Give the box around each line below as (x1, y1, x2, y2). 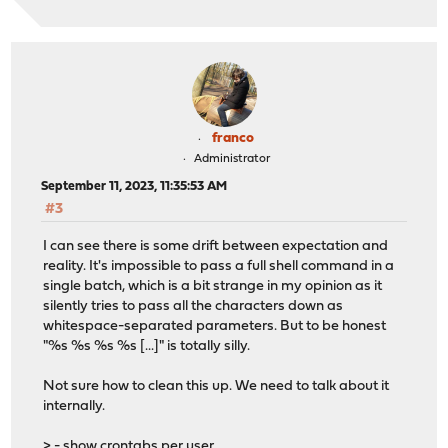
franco (212, 131, 254, 147)
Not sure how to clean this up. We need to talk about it (43, 378, 390, 394)
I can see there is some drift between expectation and (43, 238, 389, 254)
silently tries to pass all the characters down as (43, 298, 344, 314)
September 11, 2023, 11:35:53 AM (41, 180, 228, 194)
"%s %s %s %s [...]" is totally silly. (43, 338, 251, 354)
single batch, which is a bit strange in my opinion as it (43, 278, 383, 294)
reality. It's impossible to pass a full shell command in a (43, 258, 395, 274)
